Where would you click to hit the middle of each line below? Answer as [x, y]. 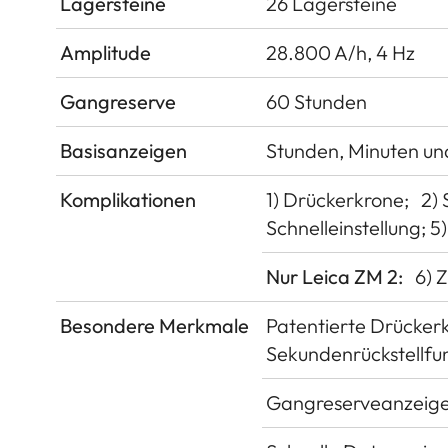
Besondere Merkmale [154, 325]
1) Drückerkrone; [337, 199]
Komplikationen [128, 199]
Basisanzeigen [123, 150]
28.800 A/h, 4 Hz [340, 52]
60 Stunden [316, 101]
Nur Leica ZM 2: [334, 276]
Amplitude [105, 52]
